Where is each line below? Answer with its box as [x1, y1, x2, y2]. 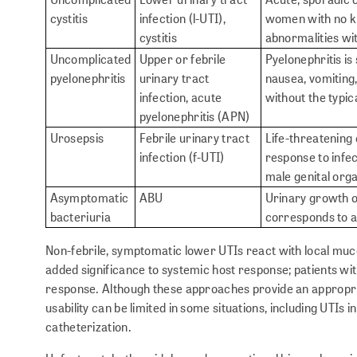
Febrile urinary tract [139, 128, 249, 146]
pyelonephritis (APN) [139, 107, 250, 124]
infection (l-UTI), [139, 9, 226, 26]
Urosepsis [49, 128, 104, 146]
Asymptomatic [49, 188, 129, 206]
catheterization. [45, 317, 131, 335]
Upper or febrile [139, 49, 226, 67]
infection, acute [139, 88, 222, 105]
